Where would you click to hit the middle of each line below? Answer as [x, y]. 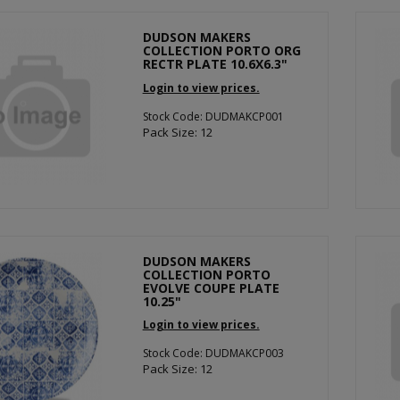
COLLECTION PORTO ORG [221, 50]
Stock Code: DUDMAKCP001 [213, 116]
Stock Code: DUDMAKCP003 [213, 353]
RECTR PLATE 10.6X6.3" [215, 64]
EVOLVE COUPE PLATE [211, 287]
